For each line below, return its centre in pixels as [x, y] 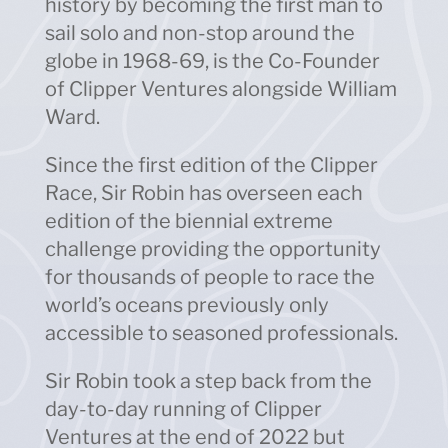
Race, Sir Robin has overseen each [203, 192]
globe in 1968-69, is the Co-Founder [212, 60]
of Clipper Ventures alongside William [220, 88]
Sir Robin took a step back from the [208, 380]
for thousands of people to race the [209, 276]
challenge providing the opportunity [212, 248]
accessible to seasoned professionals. [221, 332]
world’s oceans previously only [186, 304]
